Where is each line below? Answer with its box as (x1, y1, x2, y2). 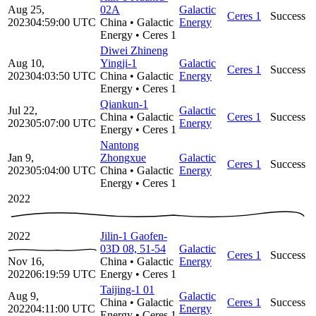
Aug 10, (8, 57, 44, 70)
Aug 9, (8, 290, 39, 303)
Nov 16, (8, 255, 44, 268)
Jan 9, (8, 152, 34, 164)
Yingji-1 (100, 57, 137, 70)
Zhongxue (100, 152, 146, 164)
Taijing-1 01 (100, 284, 154, 296)
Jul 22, (8, 104, 37, 117)
